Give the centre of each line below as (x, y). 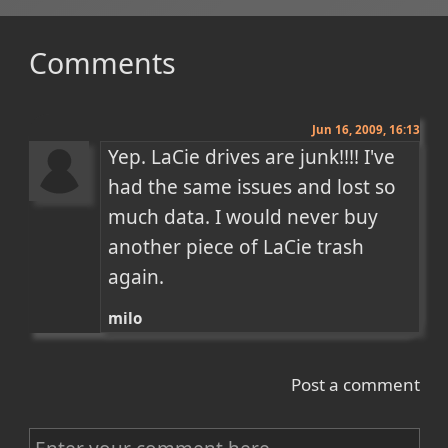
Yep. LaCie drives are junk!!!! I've (252, 157)
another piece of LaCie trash (236, 247)
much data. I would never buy (243, 217)
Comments (102, 62)
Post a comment (355, 384)
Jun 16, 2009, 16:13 (365, 130)
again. (136, 277)
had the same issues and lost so (252, 187)
